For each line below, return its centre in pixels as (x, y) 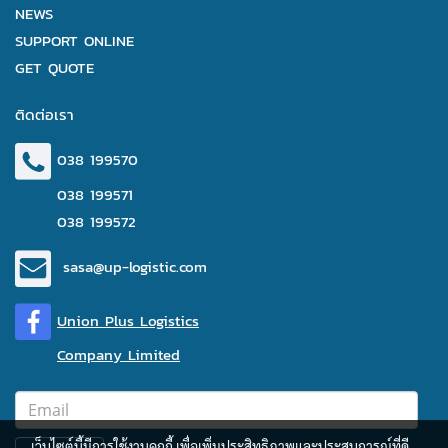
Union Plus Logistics (128, 320)
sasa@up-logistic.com (135, 267)
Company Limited (118, 354)
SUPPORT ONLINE (74, 40)
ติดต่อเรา (44, 114)
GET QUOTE (54, 67)
